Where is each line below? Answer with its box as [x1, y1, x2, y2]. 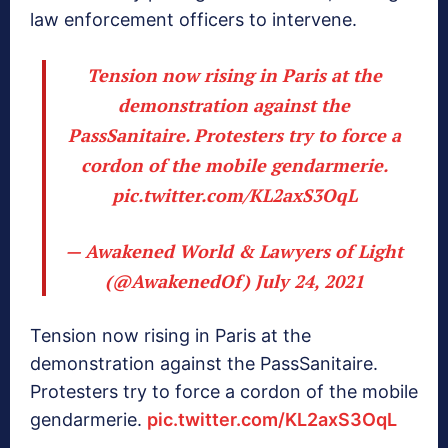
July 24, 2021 [254, 269, 364, 294]
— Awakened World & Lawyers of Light [65, 239, 403, 264]
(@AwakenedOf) [104, 269, 255, 294]
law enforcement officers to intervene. [30, 9, 357, 31]
